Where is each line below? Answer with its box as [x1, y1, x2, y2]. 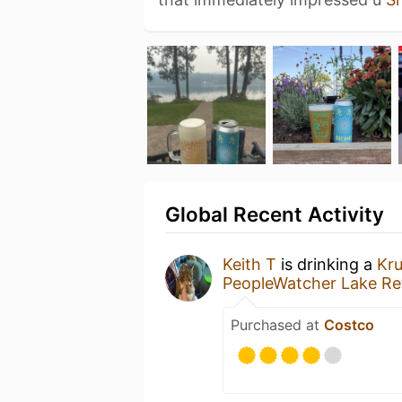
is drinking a [276, 254, 377, 274]
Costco [324, 315, 374, 334]
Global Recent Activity [165, 201, 384, 226]
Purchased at [231, 315, 324, 334]
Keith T [223, 254, 276, 274]
